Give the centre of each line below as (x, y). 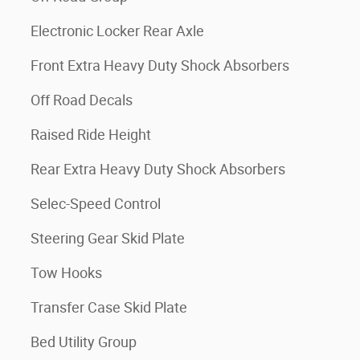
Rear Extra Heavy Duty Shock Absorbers (158, 169)
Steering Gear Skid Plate (108, 238)
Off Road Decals (82, 100)
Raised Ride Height (91, 135)
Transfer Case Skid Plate (109, 307)
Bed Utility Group (84, 342)
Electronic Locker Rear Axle (117, 31)
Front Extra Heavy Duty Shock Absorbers (160, 65)
